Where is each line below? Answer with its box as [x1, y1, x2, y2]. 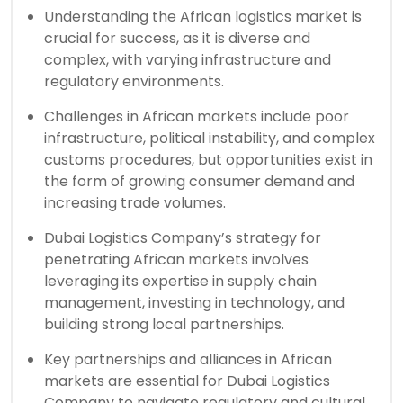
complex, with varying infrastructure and [44, 49, 331, 70]
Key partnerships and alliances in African [44, 348, 332, 370]
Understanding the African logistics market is [44, 5, 362, 27]
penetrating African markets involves [44, 248, 309, 270]
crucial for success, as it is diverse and [44, 27, 310, 49]
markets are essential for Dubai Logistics [44, 370, 330, 391]
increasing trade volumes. [44, 192, 226, 213]
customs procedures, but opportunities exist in [44, 148, 372, 170]
